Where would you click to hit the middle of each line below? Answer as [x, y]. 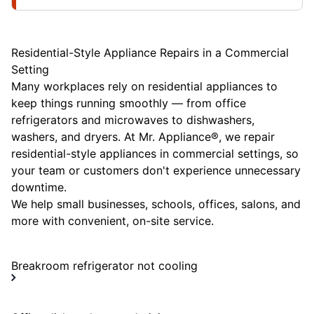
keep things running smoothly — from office [129, 103]
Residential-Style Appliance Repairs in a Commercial [150, 52]
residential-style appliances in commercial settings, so [155, 153]
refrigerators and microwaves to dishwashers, [133, 120]
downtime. [39, 187]
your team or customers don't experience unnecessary [156, 170]
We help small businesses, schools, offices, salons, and [156, 204]
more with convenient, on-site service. [112, 220]
